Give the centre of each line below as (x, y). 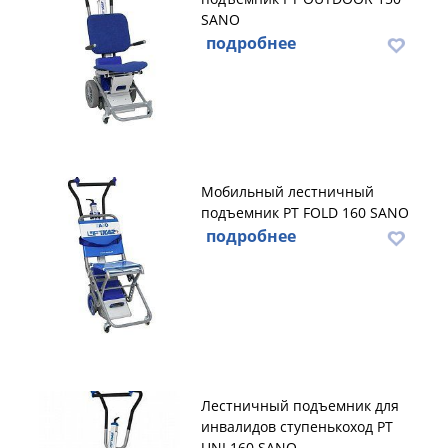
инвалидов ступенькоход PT (297, 426)
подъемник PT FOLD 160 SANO (305, 212)
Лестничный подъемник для (300, 405)
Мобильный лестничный (287, 191)
